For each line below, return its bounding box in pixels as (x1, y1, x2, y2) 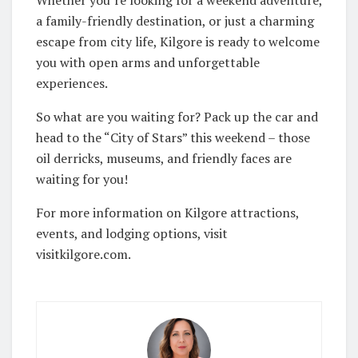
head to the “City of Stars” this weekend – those (36, 129, 310, 147)
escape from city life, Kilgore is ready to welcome (36, 33, 320, 51)
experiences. (36, 74, 108, 93)
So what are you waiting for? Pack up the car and (36, 108, 318, 126)
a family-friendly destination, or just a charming (36, 12, 314, 30)
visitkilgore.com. (36, 245, 131, 264)
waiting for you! (36, 170, 128, 189)
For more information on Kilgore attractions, (36, 204, 299, 222)
